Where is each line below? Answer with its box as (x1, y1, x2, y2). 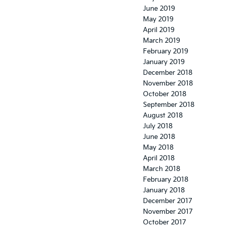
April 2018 (143, 154, 175, 163)
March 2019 (143, 37, 180, 45)
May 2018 (143, 144, 174, 152)
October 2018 (143, 90, 186, 99)
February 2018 (143, 176, 188, 184)
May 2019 (143, 15, 174, 24)
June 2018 (143, 133, 175, 141)
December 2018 (143, 69, 192, 77)
